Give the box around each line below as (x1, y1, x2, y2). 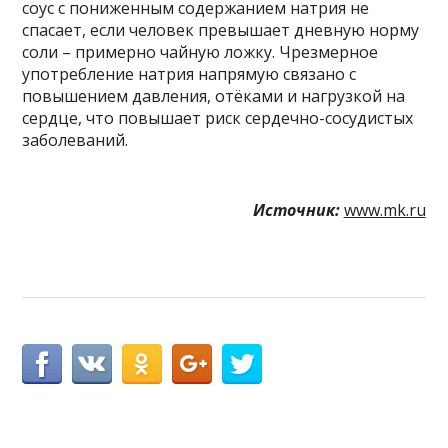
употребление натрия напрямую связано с (22, 62, 357, 85)
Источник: (252, 198, 340, 221)
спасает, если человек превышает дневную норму (22, 18, 420, 41)
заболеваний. (22, 128, 129, 151)
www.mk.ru (343, 198, 426, 221)
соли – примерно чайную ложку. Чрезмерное (22, 40, 379, 63)
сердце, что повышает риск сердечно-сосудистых (22, 106, 414, 129)
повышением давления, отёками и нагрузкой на (22, 84, 406, 107)
